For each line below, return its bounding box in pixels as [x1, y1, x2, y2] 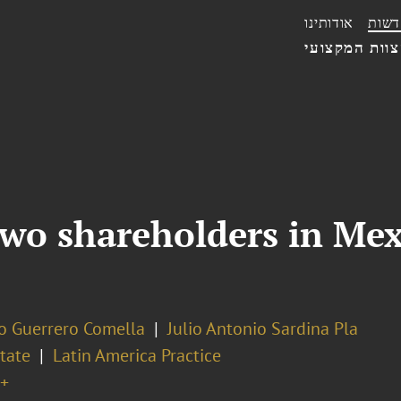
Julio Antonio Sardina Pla [166, 317, 358, 340]
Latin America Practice [52, 344, 221, 367]
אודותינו [304, 13, 354, 31]
